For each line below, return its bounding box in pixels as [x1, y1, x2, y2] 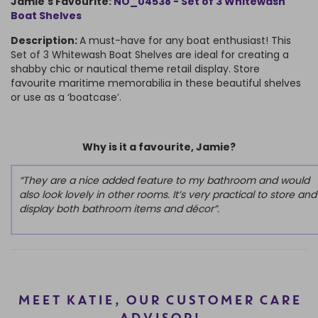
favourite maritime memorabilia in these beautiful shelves [11, 76, 301, 91]
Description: [11, 33, 79, 48]
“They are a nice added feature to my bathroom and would [19, 173, 309, 188]
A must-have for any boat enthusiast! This [79, 33, 291, 48]
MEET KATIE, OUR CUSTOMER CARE [17, 295, 301, 308]
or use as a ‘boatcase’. [11, 90, 121, 105]
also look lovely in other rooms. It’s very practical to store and [19, 187, 317, 202]
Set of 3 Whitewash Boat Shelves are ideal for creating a [11, 48, 289, 62]
